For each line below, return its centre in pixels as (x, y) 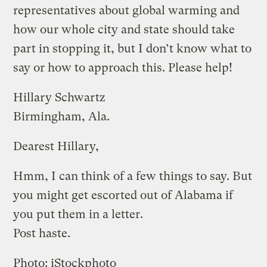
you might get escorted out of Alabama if (123, 195)
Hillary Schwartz (60, 97)
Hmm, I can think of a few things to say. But (133, 176)
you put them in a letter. (78, 214)
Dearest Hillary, (56, 146)
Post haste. (42, 233)
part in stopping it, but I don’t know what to (133, 48)
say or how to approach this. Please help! (123, 67)
